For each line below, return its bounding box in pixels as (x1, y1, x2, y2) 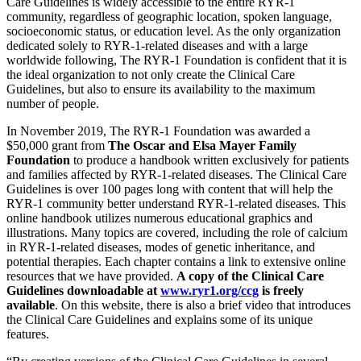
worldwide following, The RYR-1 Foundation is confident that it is (6, 53, 346, 67)
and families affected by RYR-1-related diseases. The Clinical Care (6, 168, 346, 181)
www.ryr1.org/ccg (160, 284, 259, 297)
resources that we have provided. (6, 269, 176, 283)
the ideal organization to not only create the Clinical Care (6, 68, 295, 81)
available (6, 298, 55, 312)
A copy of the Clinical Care (176, 269, 324, 283)
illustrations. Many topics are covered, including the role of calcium (6, 226, 347, 239)
